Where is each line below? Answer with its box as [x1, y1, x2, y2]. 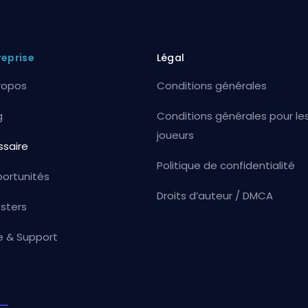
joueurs [156, 127, 194, 142]
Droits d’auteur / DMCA [156, 188, 273, 203]
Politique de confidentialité [156, 157, 295, 173]
